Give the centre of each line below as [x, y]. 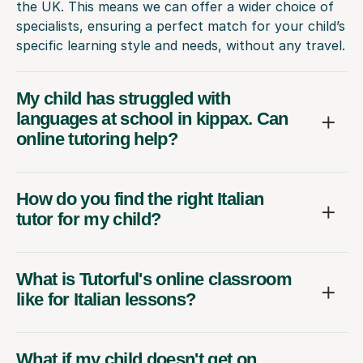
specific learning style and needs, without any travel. [181, 46]
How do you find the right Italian [140, 199]
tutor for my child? [89, 220]
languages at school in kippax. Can [152, 119]
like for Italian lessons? [106, 300]
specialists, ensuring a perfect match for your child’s [181, 26]
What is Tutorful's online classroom [154, 280]
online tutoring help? [97, 139]
